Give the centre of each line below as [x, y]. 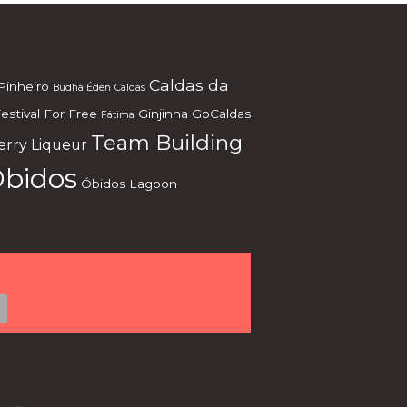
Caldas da [189, 85]
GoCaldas [221, 114]
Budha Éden [82, 88]
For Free [70, 114]
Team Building [167, 143]
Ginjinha [163, 114]
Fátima [117, 115]
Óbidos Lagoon [129, 184]
